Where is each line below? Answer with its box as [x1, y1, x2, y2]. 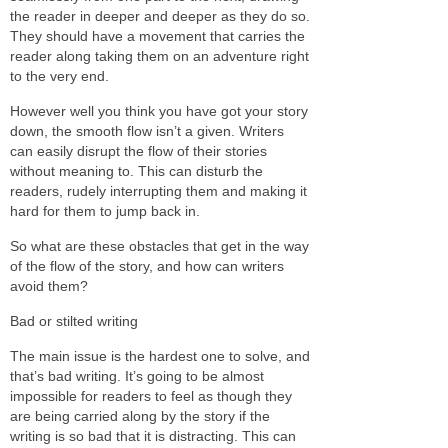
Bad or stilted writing [10, 312, 138, 329]
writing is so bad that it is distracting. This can [10, 427, 296, 444]
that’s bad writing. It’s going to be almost [10, 367, 264, 384]
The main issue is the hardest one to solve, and [10, 347, 310, 364]
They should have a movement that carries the [10, 27, 305, 44]
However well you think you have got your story [10, 102, 308, 119]
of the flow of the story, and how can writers [10, 257, 284, 274]
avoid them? [10, 277, 88, 294]
